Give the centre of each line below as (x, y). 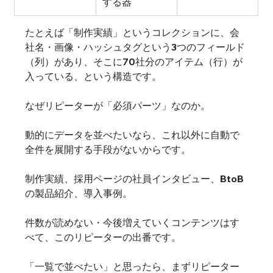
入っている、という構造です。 (93, 76)
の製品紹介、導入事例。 (78, 193)
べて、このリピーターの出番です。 (103, 237)
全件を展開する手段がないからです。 (108, 150)
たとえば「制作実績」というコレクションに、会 (132, 33)
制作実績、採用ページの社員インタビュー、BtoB (134, 179)
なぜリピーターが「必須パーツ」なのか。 (117, 106)
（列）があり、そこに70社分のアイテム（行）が (133, 62)
